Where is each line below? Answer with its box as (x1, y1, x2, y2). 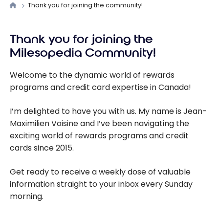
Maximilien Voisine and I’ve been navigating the (10, 118, 189, 130)
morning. (10, 191, 44, 202)
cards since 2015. (10, 142, 74, 154)
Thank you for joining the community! (26, 1, 143, 10)
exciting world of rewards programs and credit (10, 130, 189, 142)
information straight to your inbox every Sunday (10, 178, 193, 190)
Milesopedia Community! (10, 45, 156, 61)
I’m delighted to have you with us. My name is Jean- (10, 106, 207, 117)
